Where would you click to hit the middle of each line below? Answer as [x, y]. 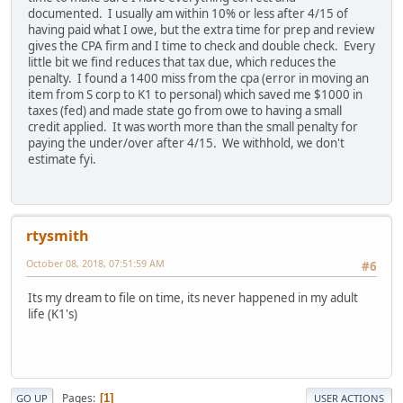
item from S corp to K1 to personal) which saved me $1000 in [195, 94]
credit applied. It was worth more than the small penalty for [193, 126]
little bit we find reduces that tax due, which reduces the [182, 62]
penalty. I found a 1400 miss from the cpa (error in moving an [198, 78]
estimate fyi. [62, 159]
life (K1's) [53, 313]
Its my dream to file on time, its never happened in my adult [193, 297]
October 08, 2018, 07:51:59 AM [95, 264]
